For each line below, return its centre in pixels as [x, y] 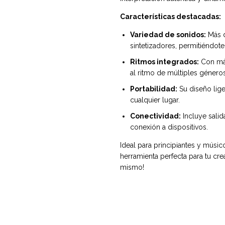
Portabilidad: [154, 89]
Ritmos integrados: [164, 62]
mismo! [132, 167]
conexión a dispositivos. [169, 127]
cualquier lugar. [155, 100]
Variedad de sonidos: [168, 34]
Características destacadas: [171, 16]
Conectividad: [155, 116]
